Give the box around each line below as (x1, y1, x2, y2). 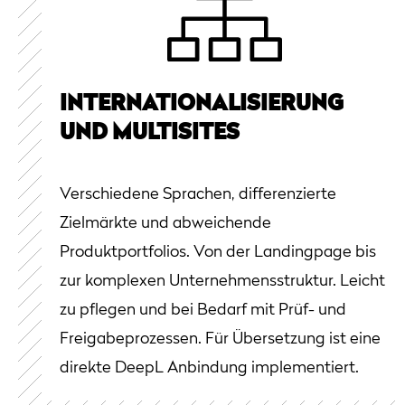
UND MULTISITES (60, 122, 240, 145)
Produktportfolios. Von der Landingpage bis (60, 243, 376, 260)
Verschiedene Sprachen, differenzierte (60, 185, 336, 202)
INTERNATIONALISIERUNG (60, 93, 344, 116)
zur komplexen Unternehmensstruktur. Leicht (60, 272, 385, 289)
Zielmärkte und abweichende (60, 214, 271, 231)
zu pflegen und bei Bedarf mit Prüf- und (60, 301, 346, 318)
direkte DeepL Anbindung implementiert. (60, 359, 359, 376)
